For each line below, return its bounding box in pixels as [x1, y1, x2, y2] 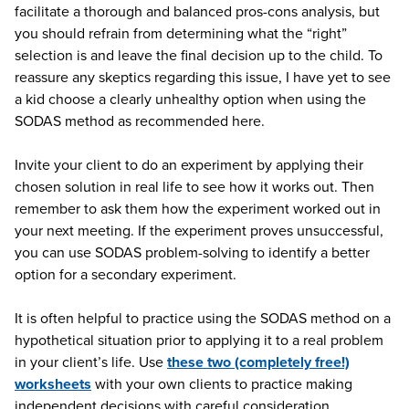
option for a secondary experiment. [15, 264, 236, 285]
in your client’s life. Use [15, 351, 167, 372]
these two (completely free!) [167, 351, 350, 372]
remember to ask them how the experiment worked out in [15, 198, 381, 219]
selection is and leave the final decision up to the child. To [15, 45, 383, 66]
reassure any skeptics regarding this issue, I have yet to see [15, 67, 391, 88]
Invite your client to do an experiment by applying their [15, 154, 363, 175]
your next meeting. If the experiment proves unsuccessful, [15, 220, 383, 241]
